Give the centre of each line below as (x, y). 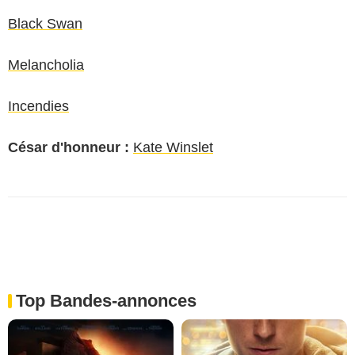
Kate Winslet (173, 147)
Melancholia (46, 65)
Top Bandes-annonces (106, 300)
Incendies (38, 106)
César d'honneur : (69, 147)
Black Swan (45, 23)
